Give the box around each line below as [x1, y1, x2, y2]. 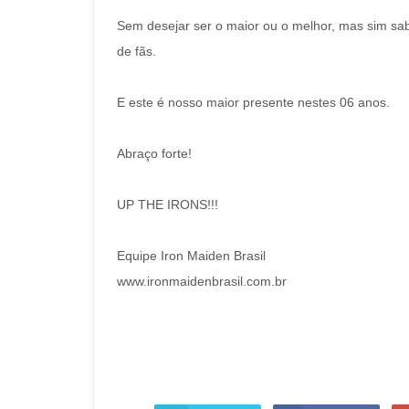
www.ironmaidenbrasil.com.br [117, 274, 287, 288]
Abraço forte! [117, 146, 192, 161]
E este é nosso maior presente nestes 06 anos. [117, 95, 390, 110]
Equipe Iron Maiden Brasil [117, 248, 266, 263]
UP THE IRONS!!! [117, 197, 218, 212]
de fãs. [117, 44, 156, 58]
